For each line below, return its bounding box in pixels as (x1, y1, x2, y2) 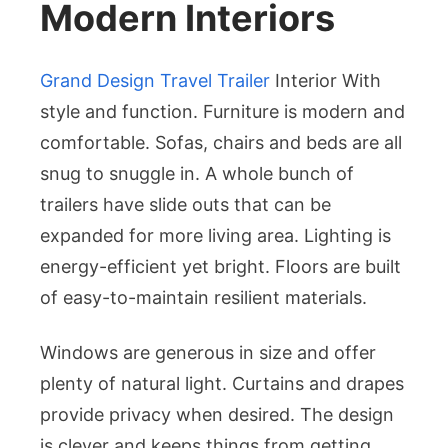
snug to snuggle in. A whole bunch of (40, 163, 354, 185)
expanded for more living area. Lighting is (40, 225, 391, 247)
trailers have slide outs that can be (40, 194, 331, 216)
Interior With (270, 70, 381, 92)
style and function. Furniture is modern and (40, 101, 405, 123)
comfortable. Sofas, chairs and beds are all (40, 132, 402, 154)
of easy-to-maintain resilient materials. (40, 287, 367, 309)
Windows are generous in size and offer (40, 342, 376, 364)
